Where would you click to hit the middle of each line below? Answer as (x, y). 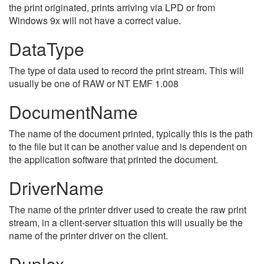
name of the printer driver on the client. (88, 235)
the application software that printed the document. (113, 159)
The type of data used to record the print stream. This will (126, 70)
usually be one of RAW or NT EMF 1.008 (94, 83)
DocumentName (73, 112)
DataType (47, 49)
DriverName (56, 188)
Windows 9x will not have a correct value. (95, 20)
